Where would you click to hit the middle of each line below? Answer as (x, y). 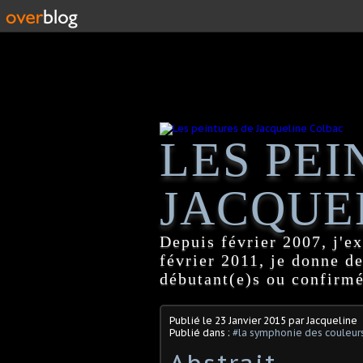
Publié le (192, 320)
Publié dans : (201, 332)
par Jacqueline (322, 320)
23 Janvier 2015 (250, 320)
